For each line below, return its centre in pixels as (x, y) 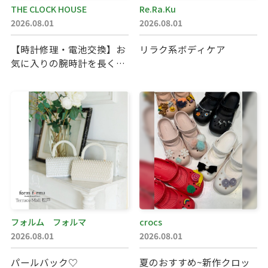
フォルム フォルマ (48, 222)
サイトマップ (50, 47)
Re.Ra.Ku (157, 8)
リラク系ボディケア (182, 49)
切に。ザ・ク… (44, 76)
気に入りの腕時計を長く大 (68, 63)
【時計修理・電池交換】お (68, 49)
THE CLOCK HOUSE (48, 8)
